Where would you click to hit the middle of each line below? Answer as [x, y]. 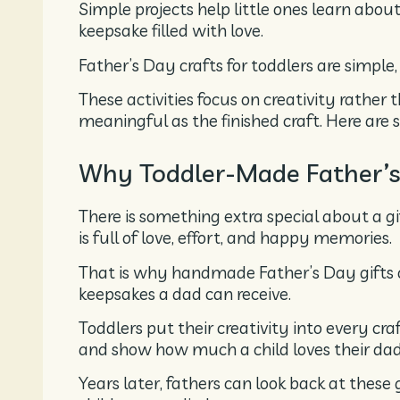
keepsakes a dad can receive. [185, 293]
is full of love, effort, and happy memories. [235, 238]
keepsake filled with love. [171, 31]
